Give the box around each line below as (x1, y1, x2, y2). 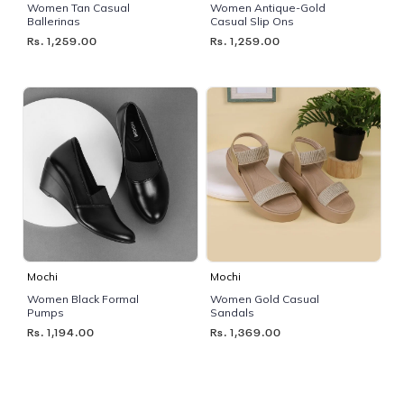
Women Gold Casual (210, 291, 319, 306)
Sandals (210, 305, 254, 319)
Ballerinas (27, 14, 80, 28)
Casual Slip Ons (210, 14, 294, 28)
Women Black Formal (27, 291, 139, 306)
